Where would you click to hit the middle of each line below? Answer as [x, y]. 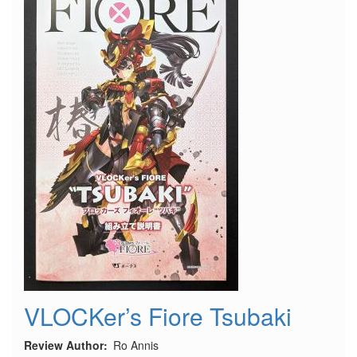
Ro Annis [136, 345]
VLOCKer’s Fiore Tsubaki [158, 316]
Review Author [64, 345]
